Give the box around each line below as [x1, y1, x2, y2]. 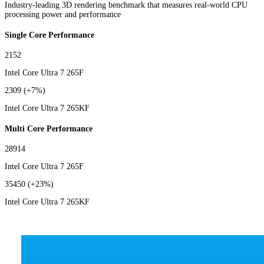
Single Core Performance [5, 30, 94, 39]
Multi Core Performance [5, 124, 93, 133]
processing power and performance [5, 10, 121, 19]
